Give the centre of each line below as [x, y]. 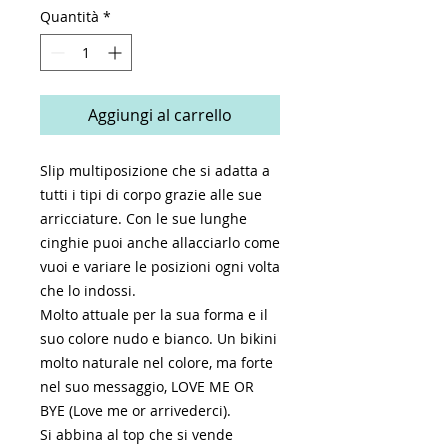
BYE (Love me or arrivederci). [135, 410]
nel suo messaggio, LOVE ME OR [147, 386]
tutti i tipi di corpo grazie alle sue [151, 194]
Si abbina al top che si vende [136, 434]
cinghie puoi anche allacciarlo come [160, 242]
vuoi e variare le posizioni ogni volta [160, 266]
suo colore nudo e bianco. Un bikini [158, 338]
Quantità [69, 16]
